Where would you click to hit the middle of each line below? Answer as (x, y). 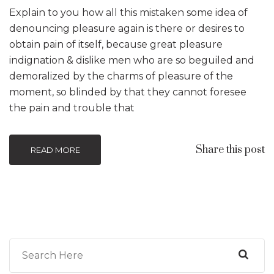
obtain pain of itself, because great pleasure (116, 44)
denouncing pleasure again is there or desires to (127, 28)
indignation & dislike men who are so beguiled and (132, 60)
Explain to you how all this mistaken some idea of (128, 12)
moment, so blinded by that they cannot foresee (128, 92)
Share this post (230, 150)
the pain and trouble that (72, 108)
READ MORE (55, 150)
